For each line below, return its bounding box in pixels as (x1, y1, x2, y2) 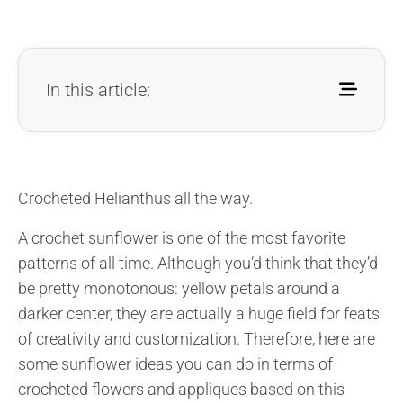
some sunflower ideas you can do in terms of (18, 354, 333, 373)
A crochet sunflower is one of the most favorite (18, 228, 345, 247)
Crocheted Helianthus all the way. (18, 188, 253, 208)
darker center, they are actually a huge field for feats (18, 303, 380, 323)
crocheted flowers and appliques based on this (18, 379, 345, 399)
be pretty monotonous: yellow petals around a (18, 278, 340, 298)
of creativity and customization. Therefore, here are (18, 328, 375, 348)
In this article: (46, 78, 150, 101)
